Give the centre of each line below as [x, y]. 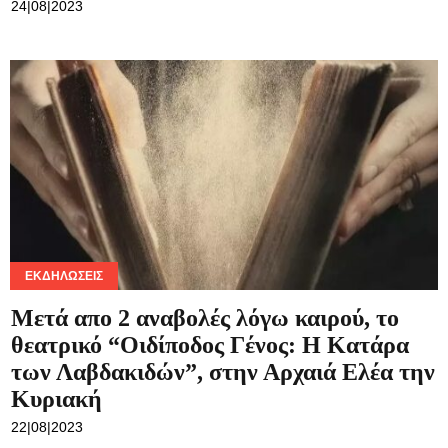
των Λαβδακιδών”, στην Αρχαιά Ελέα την [223, 371]
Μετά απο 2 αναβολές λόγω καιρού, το [205, 317]
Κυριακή [56, 398]
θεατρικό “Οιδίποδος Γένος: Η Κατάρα [210, 344]
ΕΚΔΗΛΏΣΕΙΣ [64, 275]
